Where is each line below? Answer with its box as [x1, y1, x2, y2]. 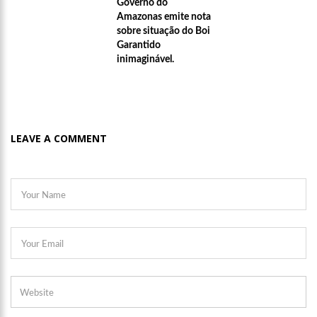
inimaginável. [117, 54, 174, 65]
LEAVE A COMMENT [11, 132, 107, 146]
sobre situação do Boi [117, 26, 210, 37]
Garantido [117, 40, 161, 51]
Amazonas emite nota [117, 12, 211, 23]
